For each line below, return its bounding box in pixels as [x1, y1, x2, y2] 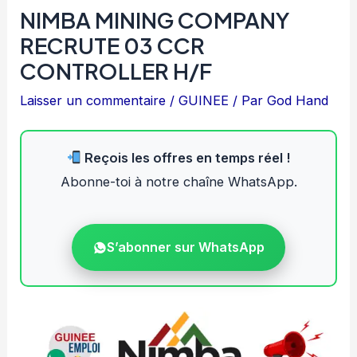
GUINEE [178, 92, 229, 109]
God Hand [267, 92, 329, 109]
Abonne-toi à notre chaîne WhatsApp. [60, 174, 297, 190]
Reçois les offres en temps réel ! [81, 150, 291, 167]
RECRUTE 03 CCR [20, 32, 206, 60]
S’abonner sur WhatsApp [107, 239, 265, 256]
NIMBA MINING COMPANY [20, 6, 290, 34]
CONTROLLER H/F [20, 57, 213, 85]
